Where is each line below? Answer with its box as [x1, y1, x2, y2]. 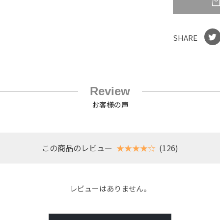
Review [90, 84, 130, 98]
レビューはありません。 [69, 183, 151, 193]
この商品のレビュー [41, 141, 112, 154]
